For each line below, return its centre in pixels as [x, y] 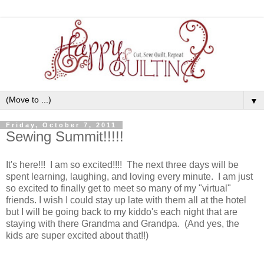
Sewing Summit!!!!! [65, 137]
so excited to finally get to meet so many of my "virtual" [118, 188]
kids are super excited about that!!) [77, 235]
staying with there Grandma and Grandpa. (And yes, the [123, 223]
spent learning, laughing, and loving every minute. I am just [129, 176]
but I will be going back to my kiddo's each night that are [122, 212]
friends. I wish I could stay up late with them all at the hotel [126, 200]
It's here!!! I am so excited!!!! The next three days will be [122, 164]
